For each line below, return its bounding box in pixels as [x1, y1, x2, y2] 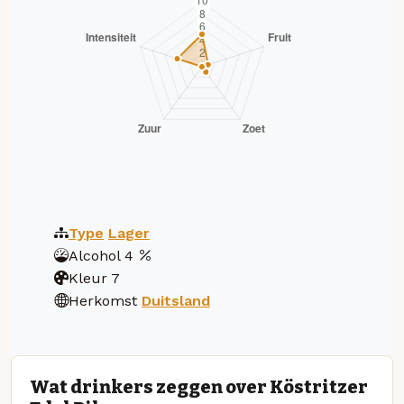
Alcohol [69, 246, 120, 264]
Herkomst [69, 291, 137, 309]
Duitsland [142, 291, 210, 309]
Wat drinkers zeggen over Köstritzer [30, 376, 368, 399]
